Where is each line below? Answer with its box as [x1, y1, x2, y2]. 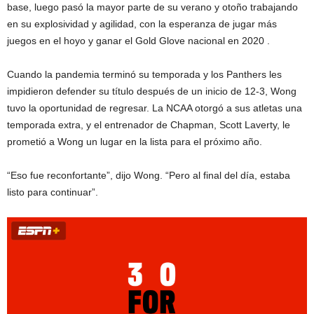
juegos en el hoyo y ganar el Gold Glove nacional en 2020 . [7, 35, 270, 47]
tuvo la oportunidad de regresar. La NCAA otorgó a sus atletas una [7, 102, 302, 114]
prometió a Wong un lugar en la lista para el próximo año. [7, 136, 262, 148]
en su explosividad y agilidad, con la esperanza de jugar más [7, 18, 277, 30]
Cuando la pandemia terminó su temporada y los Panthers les [7, 69, 282, 81]
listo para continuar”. [7, 186, 98, 198]
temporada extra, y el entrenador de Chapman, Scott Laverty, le [7, 119, 290, 131]
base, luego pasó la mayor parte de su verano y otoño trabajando [7, 1, 298, 13]
